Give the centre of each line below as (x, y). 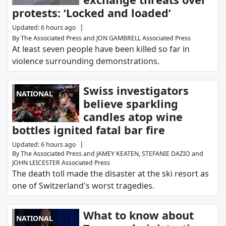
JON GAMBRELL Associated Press (144, 38)
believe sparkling (131, 104)
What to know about (139, 215)
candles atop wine (133, 117)
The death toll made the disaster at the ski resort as (110, 174)
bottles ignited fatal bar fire (89, 130)
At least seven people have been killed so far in (101, 49)
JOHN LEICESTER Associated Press (61, 163)
